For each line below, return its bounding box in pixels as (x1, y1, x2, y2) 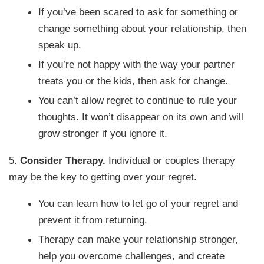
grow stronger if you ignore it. (38, 127, 168, 140)
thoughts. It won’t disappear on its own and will (38, 111, 244, 123)
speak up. (38, 39, 82, 51)
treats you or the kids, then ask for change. (38, 75, 229, 87)
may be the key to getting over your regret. (9, 170, 197, 183)
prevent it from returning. (38, 214, 148, 226)
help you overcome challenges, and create (38, 250, 225, 262)
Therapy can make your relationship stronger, (38, 233, 239, 246)
